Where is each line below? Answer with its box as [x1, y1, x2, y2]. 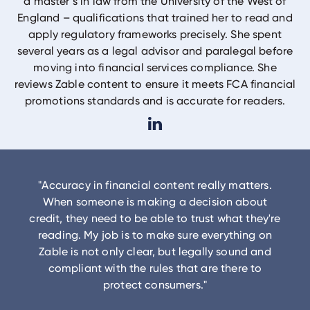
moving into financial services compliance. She [33, 61, 277, 74]
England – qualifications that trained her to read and [17, 11, 293, 24]
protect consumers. [102, 278, 203, 291]
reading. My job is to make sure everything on [37, 228, 273, 241]
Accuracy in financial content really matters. [42, 179, 272, 192]
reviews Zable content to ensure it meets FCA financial [14, 77, 296, 91]
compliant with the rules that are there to [48, 262, 262, 275]
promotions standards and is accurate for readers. [24, 94, 286, 107]
